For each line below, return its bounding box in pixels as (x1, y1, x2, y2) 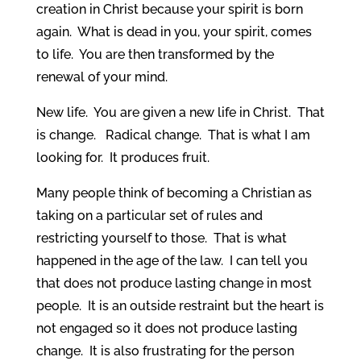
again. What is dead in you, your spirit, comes (35, 23, 312, 39)
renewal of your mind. (35, 68, 168, 85)
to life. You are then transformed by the (35, 46, 274, 62)
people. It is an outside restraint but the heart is (35, 297, 324, 313)
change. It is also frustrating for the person (35, 342, 294, 359)
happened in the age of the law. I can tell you (35, 252, 308, 268)
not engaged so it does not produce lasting (35, 320, 297, 336)
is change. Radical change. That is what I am (35, 127, 310, 143)
